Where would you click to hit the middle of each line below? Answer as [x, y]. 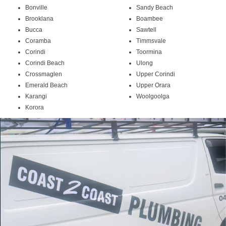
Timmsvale [151, 41]
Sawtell [146, 30]
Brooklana [39, 19]
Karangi [36, 97]
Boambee [150, 19]
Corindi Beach [45, 63]
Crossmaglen [44, 74]
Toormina [149, 52]
